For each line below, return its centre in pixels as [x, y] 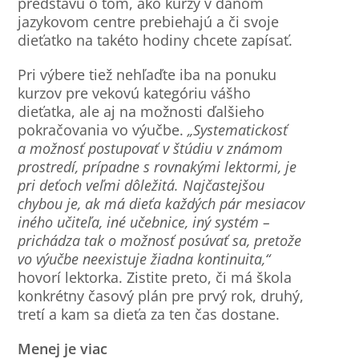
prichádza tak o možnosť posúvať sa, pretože [160, 240]
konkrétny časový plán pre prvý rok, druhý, [161, 295]
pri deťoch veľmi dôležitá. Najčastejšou [141, 185]
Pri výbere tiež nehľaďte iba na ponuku [147, 74]
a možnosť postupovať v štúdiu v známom [151, 148]
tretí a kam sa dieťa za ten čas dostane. [149, 314]
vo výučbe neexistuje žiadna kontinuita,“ [144, 258]
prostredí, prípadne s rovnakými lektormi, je [157, 166]
